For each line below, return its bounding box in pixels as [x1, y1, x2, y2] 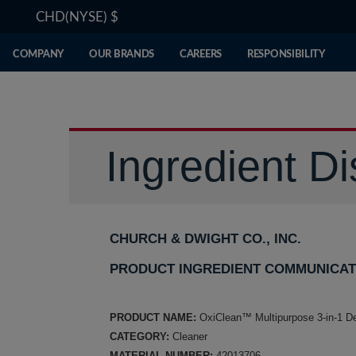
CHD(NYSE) [36, 10, 110, 24]
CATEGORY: [110, 331, 172, 342]
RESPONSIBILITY [247, 49, 325, 60]
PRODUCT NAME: [110, 311, 196, 323]
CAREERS [180, 49, 222, 60]
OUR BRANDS [89, 49, 154, 60]
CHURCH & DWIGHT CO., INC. [110, 231, 301, 246]
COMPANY [13, 49, 64, 60]
